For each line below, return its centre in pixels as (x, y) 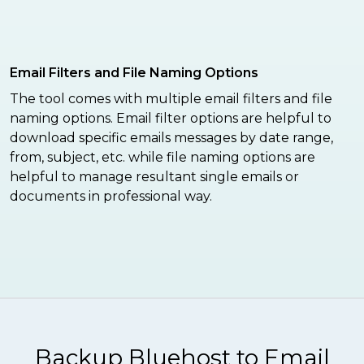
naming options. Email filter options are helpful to (171, 119)
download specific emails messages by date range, (171, 138)
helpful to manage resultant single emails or (154, 177)
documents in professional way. (111, 197)
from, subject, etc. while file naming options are (162, 158)
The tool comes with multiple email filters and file (171, 99)
